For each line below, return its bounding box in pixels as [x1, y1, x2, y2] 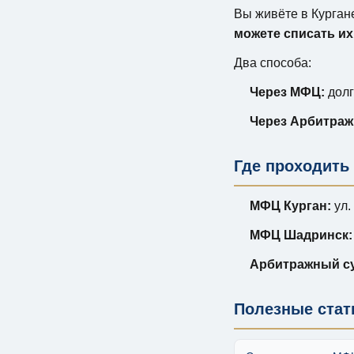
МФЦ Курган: [250, 198, 331, 213]
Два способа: [234, 55, 311, 70]
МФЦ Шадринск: [250, 228, 352, 242]
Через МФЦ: [250, 85, 325, 99]
